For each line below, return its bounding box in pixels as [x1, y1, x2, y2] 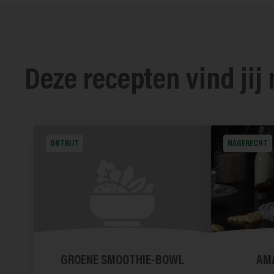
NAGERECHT [228, 140, 268, 149]
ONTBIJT [50, 140, 80, 149]
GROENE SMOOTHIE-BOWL [61, 254, 184, 268]
